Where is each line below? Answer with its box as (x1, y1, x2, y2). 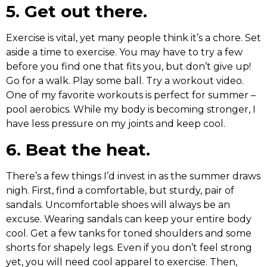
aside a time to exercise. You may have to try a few (6, 46, 243, 58)
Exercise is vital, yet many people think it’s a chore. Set (6, 32, 261, 44)
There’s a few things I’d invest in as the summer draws (6, 170, 260, 182)
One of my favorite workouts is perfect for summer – (6, 89, 256, 101)
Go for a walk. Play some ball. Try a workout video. (6, 75, 244, 87)
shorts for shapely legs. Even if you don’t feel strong (6, 241, 252, 253)
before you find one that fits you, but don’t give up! (6, 61, 251, 73)
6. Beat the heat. (6, 139, 150, 160)
